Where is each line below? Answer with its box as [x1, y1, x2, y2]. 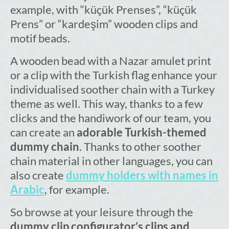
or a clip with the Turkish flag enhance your [10, 68, 217, 82]
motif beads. [10, 31, 70, 45]
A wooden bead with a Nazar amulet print [10, 54, 211, 68]
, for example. [44, 182, 109, 197]
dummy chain [10, 140, 79, 154]
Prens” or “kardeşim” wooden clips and [10, 17, 198, 31]
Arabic [10, 182, 44, 197]
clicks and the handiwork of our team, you [10, 111, 211, 125]
